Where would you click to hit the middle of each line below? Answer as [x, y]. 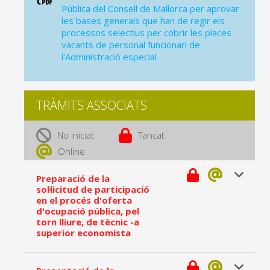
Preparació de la [73, 178]
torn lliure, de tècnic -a [88, 222]
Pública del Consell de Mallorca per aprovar [150, 8]
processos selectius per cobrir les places [146, 33]
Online [71, 151]
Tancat [152, 135]
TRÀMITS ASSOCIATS [92, 105]
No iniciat [76, 135]
